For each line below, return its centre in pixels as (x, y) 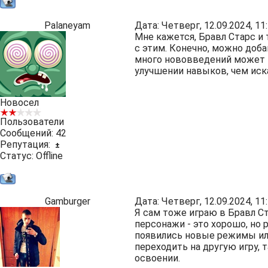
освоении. (157, 258)
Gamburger (67, 201)
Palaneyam (67, 25)
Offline (49, 156)
